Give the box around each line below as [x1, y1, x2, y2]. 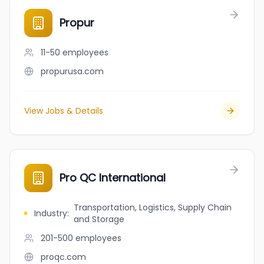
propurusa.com [41, 65, 104, 77]
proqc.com [41, 251, 86, 263]
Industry [34, 207, 67, 219]
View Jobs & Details [24, 105, 103, 117]
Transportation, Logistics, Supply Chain [73, 202, 232, 213]
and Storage [73, 213, 124, 225]
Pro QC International [60, 170, 166, 185]
